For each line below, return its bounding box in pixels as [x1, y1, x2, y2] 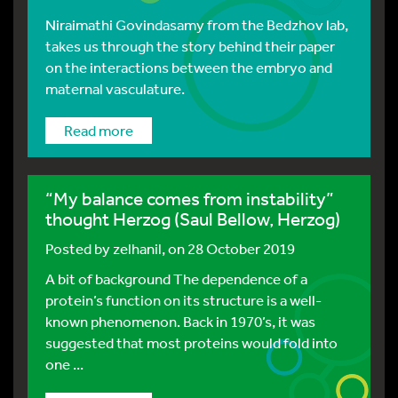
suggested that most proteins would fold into [45, 333, 338, 352]
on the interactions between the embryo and [45, 58, 332, 76]
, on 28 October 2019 [162, 239, 295, 258]
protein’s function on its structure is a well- [45, 291, 322, 309]
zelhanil [113, 239, 162, 258]
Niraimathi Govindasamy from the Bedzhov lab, [45, 15, 348, 34]
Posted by [45, 239, 113, 258]
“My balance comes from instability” [45, 187, 334, 210]
